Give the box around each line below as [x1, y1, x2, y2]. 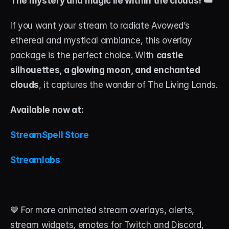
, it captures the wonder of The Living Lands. [38, 79, 218, 90]
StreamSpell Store [10, 129, 90, 140]
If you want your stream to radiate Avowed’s [10, 20, 190, 31]
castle [156, 50, 184, 60]
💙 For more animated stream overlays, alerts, [10, 204, 195, 215]
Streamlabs [10, 154, 60, 165]
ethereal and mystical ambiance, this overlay [10, 35, 193, 45]
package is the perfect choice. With [10, 50, 156, 60]
